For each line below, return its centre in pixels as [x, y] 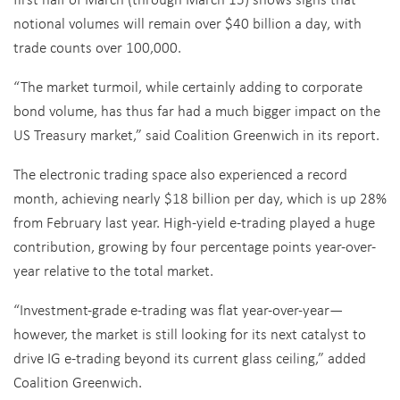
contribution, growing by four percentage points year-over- [195, 246]
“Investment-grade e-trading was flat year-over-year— [178, 309]
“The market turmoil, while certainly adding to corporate [188, 86]
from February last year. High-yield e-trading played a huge [194, 222]
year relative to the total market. [113, 270]
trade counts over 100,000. [97, 47]
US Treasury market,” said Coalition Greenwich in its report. [196, 134]
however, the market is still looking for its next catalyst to [190, 333]
